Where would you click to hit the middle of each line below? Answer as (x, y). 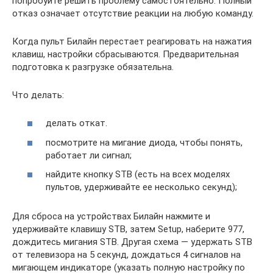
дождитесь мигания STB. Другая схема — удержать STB (132, 242)
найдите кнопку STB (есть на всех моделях (138, 174)
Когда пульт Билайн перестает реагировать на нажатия (132, 41)
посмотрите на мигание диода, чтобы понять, (144, 142)
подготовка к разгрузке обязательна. (93, 67)
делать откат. (76, 123)
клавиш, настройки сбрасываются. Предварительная (126, 54)
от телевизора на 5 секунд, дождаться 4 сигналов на (126, 255)
